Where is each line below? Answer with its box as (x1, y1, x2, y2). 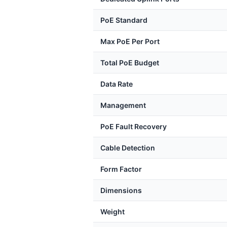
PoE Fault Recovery (100, 122, 167, 131)
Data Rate (100, 80, 133, 88)
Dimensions (100, 186, 142, 195)
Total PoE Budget (100, 58, 159, 67)
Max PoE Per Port (100, 37, 160, 46)
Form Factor (100, 165, 142, 173)
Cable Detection (100, 143, 155, 152)
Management (100, 101, 146, 109)
